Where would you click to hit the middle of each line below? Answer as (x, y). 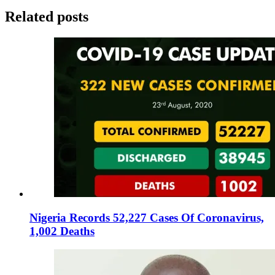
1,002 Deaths (62, 231)
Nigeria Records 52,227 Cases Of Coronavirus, (147, 217)
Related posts (47, 16)
